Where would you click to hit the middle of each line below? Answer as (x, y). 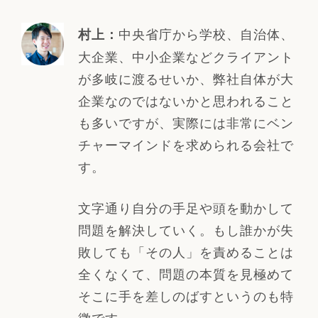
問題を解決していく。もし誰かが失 (186, 229)
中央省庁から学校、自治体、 (206, 33)
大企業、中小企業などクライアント (186, 56)
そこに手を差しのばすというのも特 (186, 295)
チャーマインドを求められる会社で (186, 144)
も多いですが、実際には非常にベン (186, 122)
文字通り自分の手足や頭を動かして (186, 207)
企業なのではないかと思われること (186, 100)
